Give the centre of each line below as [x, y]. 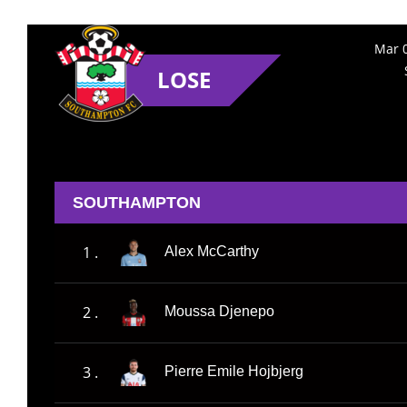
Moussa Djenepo [219, 312]
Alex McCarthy [212, 252]
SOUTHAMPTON [137, 203]
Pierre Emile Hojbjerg [234, 372]
